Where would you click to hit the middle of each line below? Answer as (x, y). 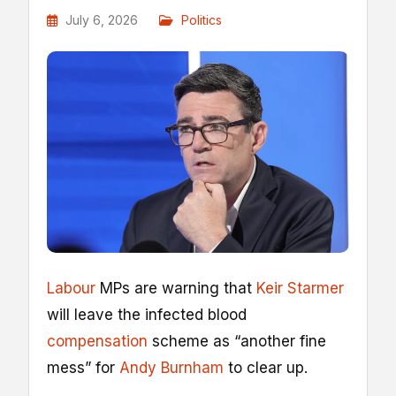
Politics (202, 20)
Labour (71, 288)
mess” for (83, 368)
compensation (97, 341)
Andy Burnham (171, 368)
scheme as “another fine (237, 341)
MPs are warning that (176, 288)
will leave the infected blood (147, 315)
